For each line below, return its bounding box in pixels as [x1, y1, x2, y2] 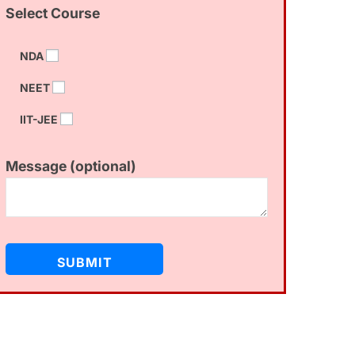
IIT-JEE [19, 113, 58, 126]
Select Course [6, 5, 101, 21]
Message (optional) [6, 158, 137, 174]
